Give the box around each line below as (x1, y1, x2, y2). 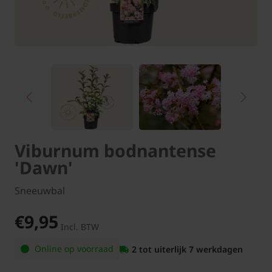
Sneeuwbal (15, 184, 65, 198)
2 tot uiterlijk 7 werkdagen (132, 243, 243, 255)
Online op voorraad (32, 243, 114, 255)
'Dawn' (15, 156, 73, 180)
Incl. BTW (61, 221, 99, 233)
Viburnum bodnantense (15, 139, 216, 163)
